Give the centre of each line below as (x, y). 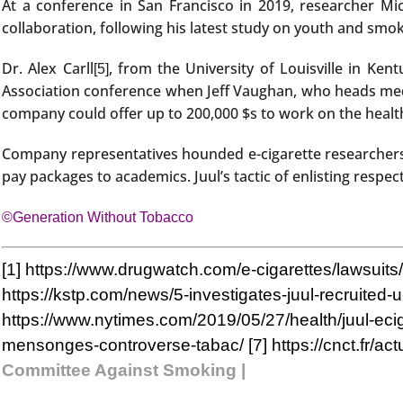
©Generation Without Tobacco (98, 218)
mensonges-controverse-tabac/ (123, 345)
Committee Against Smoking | (124, 370)
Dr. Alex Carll (48, 69)
